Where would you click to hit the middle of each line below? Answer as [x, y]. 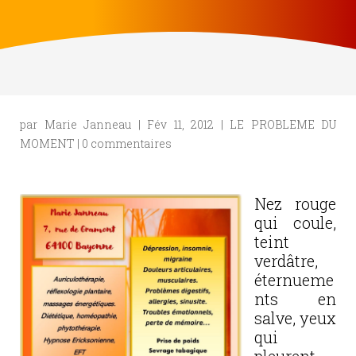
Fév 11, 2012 [180, 124]
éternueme [294, 280]
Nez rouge [295, 203]
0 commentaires [127, 143]
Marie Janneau [87, 124]
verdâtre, [286, 261]
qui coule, [295, 222]
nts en [295, 299]
